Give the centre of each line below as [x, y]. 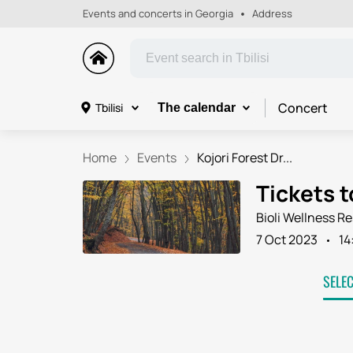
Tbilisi [109, 108]
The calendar [196, 108]
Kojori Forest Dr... [244, 158]
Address [272, 13]
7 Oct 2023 [286, 239]
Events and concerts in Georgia [158, 13]
